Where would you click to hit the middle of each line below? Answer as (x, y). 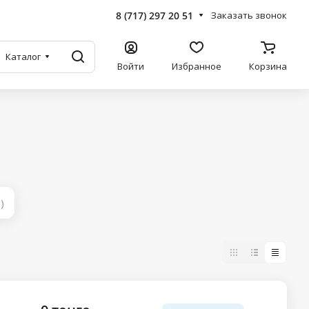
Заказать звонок (249, 15)
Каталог (23, 57)
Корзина (268, 66)
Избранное (197, 66)
